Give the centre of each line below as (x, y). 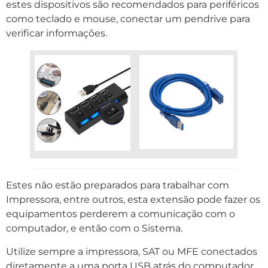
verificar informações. (57, 33)
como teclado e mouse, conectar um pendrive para (128, 19)
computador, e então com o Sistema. (94, 229)
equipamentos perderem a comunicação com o (121, 214)
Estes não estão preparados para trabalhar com (118, 185)
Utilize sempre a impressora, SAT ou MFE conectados (132, 251)
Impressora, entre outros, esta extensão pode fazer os (133, 200)
